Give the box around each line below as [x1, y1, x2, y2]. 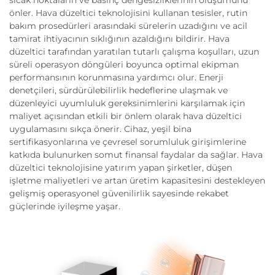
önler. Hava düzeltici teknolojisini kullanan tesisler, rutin [9, 7, 247, 18]
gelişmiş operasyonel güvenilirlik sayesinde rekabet [9, 188, 229, 199]
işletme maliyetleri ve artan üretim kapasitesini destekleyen [9, 175, 265, 186]
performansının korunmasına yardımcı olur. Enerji [9, 72, 223, 83]
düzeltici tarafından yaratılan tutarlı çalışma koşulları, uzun [9, 46, 259, 57]
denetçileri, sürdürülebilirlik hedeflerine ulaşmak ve [9, 85, 228, 96]
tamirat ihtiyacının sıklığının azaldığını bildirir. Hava [9, 33, 230, 44]
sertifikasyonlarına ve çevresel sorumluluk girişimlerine [9, 136, 246, 147]
